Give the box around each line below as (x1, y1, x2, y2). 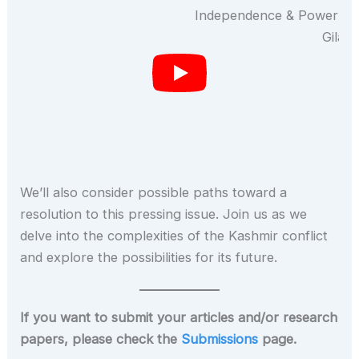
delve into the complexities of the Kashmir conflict (20, 228, 329, 244)
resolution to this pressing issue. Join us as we (20, 206, 308, 223)
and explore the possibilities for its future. (20, 249, 278, 266)
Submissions (181, 331, 259, 348)
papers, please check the (20, 331, 182, 348)
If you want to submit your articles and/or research (20, 309, 338, 326)
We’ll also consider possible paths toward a (20, 184, 288, 201)
